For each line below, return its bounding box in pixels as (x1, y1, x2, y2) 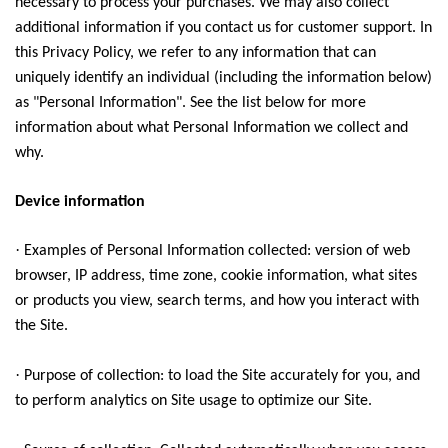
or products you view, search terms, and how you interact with (15, 293, 419, 309)
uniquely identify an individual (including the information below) (15, 70, 432, 86)
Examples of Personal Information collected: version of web (24, 243, 410, 259)
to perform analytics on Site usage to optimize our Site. (15, 393, 372, 409)
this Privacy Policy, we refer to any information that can (15, 45, 376, 61)
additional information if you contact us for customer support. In (15, 20, 432, 36)
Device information (15, 194, 145, 210)
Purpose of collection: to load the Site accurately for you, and (24, 368, 420, 384)
